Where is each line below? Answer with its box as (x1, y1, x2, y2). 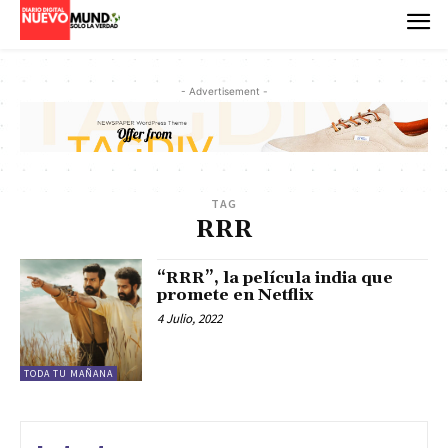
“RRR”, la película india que (157, 268, 394, 289)
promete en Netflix (157, 285, 314, 306)
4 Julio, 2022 (157, 310, 223, 328)
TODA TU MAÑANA (24, 367, 113, 381)
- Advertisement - (180, 84, 268, 97)
